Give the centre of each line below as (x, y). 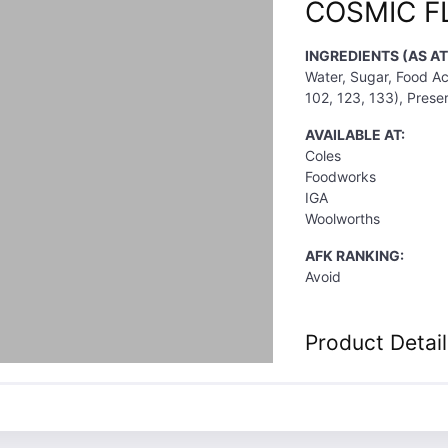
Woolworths (342, 218)
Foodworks (340, 176)
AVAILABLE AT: (355, 134)
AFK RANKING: (354, 255)
